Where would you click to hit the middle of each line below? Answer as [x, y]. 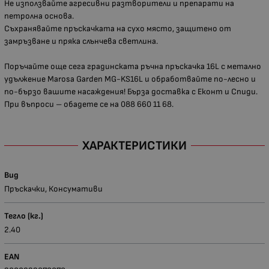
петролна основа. [39, 16]
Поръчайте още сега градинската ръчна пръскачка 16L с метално [133, 67]
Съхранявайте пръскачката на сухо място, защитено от [118, 29]
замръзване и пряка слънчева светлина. [81, 41]
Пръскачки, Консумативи [53, 189]
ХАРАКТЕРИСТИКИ [134, 145]
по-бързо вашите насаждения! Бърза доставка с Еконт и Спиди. [131, 92]
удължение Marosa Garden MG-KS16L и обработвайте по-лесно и [130, 79]
